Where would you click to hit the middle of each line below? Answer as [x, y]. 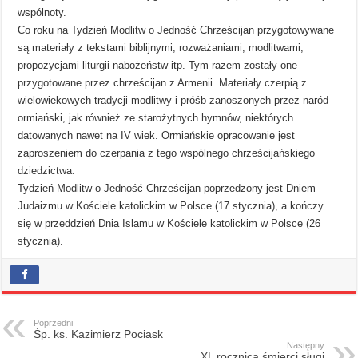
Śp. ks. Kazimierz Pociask [99, 334]
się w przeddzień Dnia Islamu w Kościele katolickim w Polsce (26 [169, 223]
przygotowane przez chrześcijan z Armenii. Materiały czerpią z [163, 82]
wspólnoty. [42, 12]
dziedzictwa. [47, 170]
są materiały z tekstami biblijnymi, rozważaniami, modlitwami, [161, 47]
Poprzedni [54, 322]
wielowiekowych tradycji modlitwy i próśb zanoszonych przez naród [173, 100]
